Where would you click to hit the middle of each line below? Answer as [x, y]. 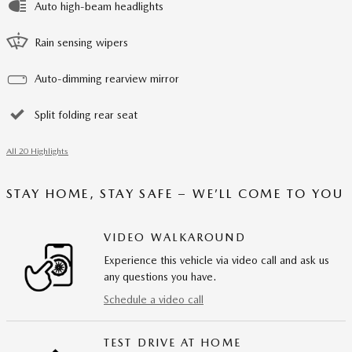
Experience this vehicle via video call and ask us [216, 260]
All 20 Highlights [37, 151]
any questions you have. [160, 276]
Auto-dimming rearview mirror [107, 78]
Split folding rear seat [86, 114]
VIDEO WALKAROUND [175, 237]
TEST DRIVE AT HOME [172, 342]
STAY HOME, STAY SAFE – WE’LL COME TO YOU [175, 193]
